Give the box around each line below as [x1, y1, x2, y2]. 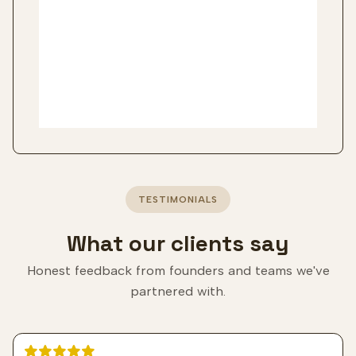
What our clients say [67, 229, 289, 258]
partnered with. [130, 283, 226, 300]
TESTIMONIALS [138, 194, 218, 206]
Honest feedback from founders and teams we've [26, 262, 330, 279]
